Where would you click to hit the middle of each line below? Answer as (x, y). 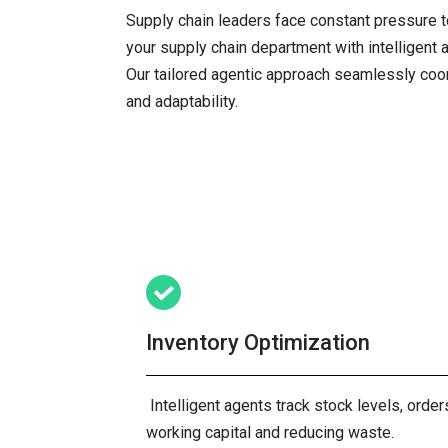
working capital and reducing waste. (272, 432)
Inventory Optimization (258, 342)
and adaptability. (182, 101)
